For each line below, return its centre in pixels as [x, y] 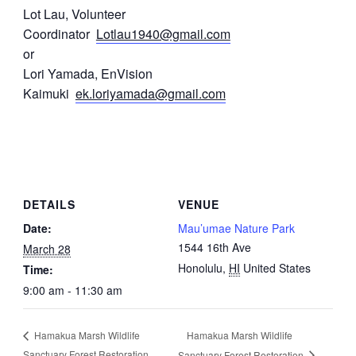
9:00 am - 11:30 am [72, 290]
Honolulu [200, 268]
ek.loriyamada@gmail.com [150, 94]
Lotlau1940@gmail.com [163, 34]
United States [277, 268]
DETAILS [49, 205]
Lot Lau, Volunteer [74, 14]
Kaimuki [49, 94]
